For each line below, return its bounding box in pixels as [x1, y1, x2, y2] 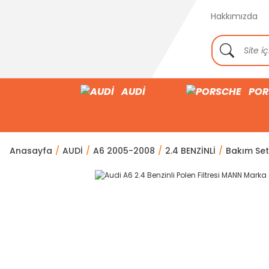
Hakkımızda [211, 10, 258, 22]
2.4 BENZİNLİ [165, 145, 216, 157]
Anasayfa [10, 145, 52, 157]
